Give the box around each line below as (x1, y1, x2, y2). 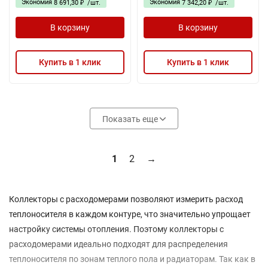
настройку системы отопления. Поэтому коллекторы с (9, 224, 224, 234)
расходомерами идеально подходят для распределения (9, 239, 228, 249)
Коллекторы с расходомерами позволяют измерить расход (9, 194, 243, 204)
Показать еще (102, 114, 160, 124)
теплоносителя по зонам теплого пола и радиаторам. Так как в (9, 254, 255, 264)
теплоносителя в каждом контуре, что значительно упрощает (9, 209, 251, 219)
